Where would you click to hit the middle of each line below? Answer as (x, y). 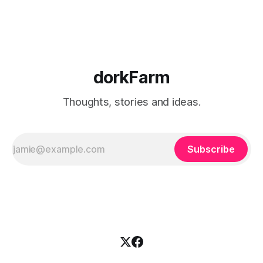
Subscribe (211, 149)
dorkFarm (131, 77)
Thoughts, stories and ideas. (131, 102)
